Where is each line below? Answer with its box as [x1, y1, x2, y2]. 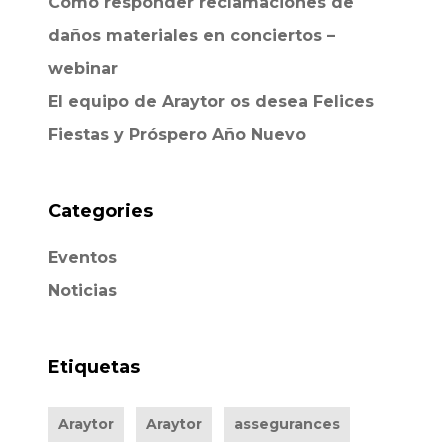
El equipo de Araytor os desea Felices [47, 92, 374, 111]
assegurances [233, 415, 340, 433]
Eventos [47, 248, 117, 267]
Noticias [47, 281, 117, 300]
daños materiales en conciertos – [47, 26, 335, 45]
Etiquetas [47, 356, 140, 378]
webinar [47, 59, 118, 78]
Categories [47, 200, 153, 222]
